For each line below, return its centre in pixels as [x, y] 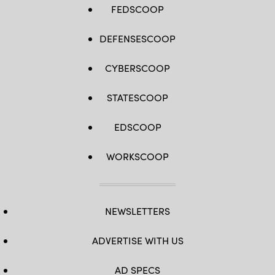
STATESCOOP [137, 98]
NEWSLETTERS [137, 211]
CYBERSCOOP [137, 68]
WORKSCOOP [137, 157]
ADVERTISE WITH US [137, 241]
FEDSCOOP [137, 9]
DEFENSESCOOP [137, 39]
